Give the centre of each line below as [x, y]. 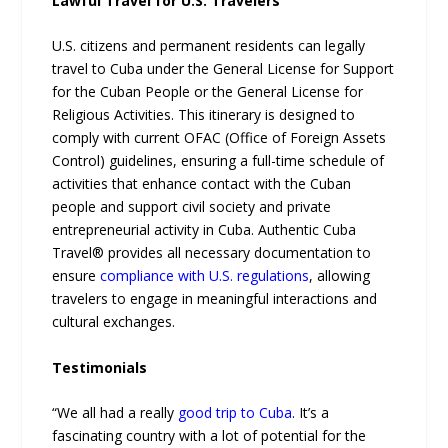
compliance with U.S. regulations [205, 276]
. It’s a [311, 413]
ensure [76, 276]
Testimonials [100, 367]
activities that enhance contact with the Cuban [202, 184]
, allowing [340, 276]
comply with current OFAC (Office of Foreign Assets [219, 138]
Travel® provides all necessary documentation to [212, 253]
